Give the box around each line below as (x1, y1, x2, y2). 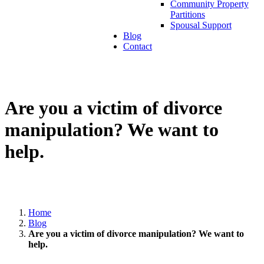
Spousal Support (170, 20, 232, 30)
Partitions (170, 9, 205, 19)
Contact (123, 41, 152, 51)
